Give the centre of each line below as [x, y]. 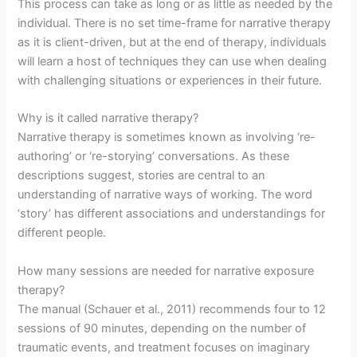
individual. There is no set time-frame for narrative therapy [175, 23]
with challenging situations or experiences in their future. [170, 80]
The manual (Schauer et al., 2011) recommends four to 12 [172, 309]
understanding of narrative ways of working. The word [165, 195]
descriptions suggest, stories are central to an [142, 176]
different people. [62, 233]
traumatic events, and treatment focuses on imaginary [164, 347]
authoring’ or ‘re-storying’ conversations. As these [154, 157]
